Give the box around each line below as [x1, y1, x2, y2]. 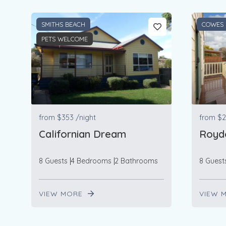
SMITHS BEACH [41, 20, 85, 29]
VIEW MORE [39, 189, 85, 199]
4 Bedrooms [71, 156, 111, 166]
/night [76, 113, 96, 123]
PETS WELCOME [41, 35, 88, 43]
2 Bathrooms [115, 156, 158, 166]
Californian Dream [39, 128, 126, 141]
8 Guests [39, 156, 68, 166]
